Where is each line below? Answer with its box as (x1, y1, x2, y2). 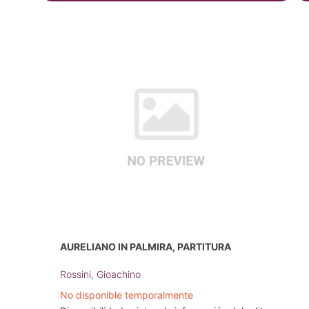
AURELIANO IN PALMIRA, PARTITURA (59, 241, 231, 253)
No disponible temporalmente (59, 289, 193, 301)
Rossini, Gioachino (59, 268, 141, 281)
